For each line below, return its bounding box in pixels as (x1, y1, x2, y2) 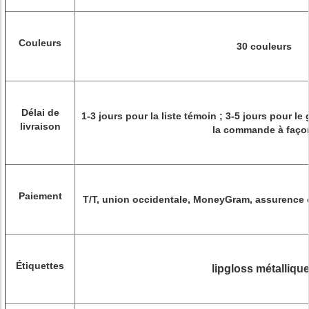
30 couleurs (236, 41, 292, 52)
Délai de (21, 107, 59, 118)
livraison (19, 121, 61, 132)
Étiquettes (16, 260, 64, 271)
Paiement (18, 190, 62, 201)
